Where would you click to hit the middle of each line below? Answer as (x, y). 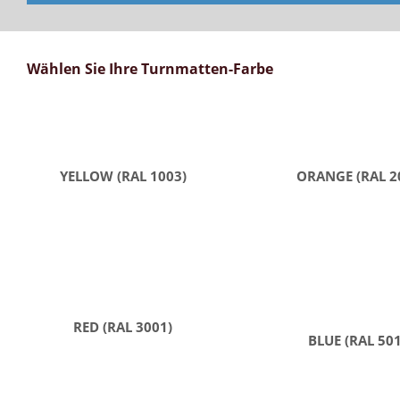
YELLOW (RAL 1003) (123, 175)
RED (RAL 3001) (123, 326)
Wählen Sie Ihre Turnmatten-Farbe (150, 69)
